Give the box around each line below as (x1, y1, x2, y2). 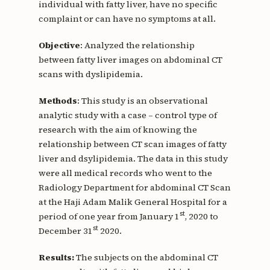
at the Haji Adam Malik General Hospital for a (38, 195, 227, 208)
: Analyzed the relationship (80, 39, 195, 51)
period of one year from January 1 (38, 210, 180, 222)
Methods (38, 94, 77, 107)
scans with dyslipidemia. (38, 67, 143, 80)
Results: (38, 251, 74, 263)
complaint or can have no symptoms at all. (38, 12, 216, 25)
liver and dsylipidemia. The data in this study (38, 152, 228, 165)
